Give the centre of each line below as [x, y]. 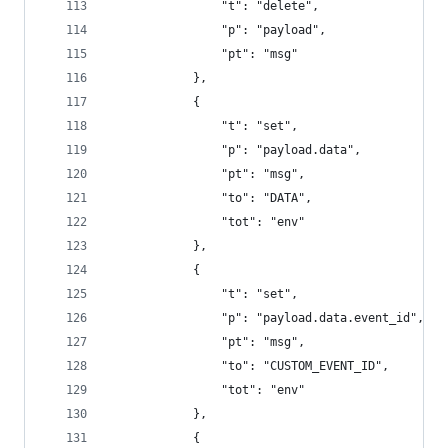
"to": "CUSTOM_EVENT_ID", [249, 366]
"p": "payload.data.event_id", [266, 318]
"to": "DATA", [210, 198]
